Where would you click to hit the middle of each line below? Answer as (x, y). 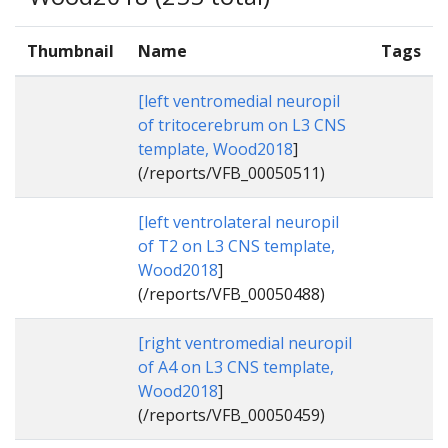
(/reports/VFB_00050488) (231, 294)
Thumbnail (70, 51)
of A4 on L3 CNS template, (236, 367)
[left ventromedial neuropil (239, 101)
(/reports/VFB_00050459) (231, 415)
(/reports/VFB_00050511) (231, 173)
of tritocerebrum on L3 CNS (242, 125)
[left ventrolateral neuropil (238, 222)
